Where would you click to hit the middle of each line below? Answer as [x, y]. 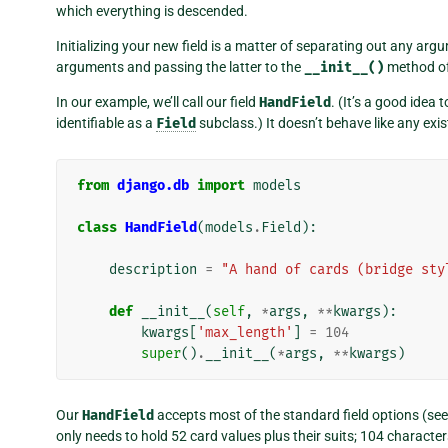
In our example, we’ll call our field [157, 102]
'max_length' [245, 333]
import [221, 186]
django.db [153, 186]
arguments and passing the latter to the [180, 67]
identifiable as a [106, 123]
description [153, 270]
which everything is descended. [152, 11]
